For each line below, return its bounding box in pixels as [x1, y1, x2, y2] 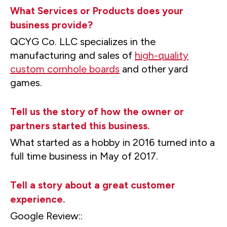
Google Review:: [10, 210, 83, 222]
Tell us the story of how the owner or [10, 106, 184, 118]
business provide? [10, 19, 93, 31]
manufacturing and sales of [10, 49, 135, 61]
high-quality [135, 49, 188, 61]
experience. [10, 194, 65, 205]
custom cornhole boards [10, 63, 120, 75]
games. [10, 77, 42, 89]
